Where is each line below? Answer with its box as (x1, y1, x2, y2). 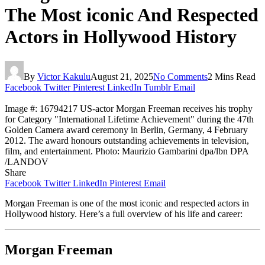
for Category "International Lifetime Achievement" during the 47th (5, 114, 254, 124)
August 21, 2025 (91, 71, 153, 82)
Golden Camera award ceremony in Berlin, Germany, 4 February (5, 124, 248, 135)
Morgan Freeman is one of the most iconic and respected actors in (5, 198, 249, 208)
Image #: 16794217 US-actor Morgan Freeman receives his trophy (5, 103, 253, 114)
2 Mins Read (208, 71, 256, 82)
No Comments (153, 71, 208, 82)
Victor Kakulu (37, 71, 91, 82)
